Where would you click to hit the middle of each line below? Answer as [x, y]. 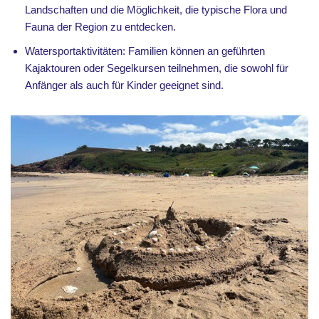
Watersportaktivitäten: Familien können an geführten [145, 51]
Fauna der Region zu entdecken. [100, 27]
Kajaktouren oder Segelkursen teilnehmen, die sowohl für [157, 68]
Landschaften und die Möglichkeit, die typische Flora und [156, 10]
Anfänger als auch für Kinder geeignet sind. [124, 85]
